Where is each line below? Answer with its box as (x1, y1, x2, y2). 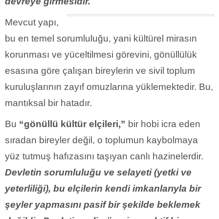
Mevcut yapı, (5, 17, 59, 27)
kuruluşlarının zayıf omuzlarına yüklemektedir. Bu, (5, 81, 213, 92)
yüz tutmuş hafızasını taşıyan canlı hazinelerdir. (5, 151, 203, 161)
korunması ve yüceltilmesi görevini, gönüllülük (5, 49, 197, 60)
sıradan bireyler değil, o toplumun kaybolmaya (5, 134, 198, 145)
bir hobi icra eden (126, 118, 200, 129)
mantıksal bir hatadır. (5, 97, 92, 108)
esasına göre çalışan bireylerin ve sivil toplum (5, 65, 195, 76)
